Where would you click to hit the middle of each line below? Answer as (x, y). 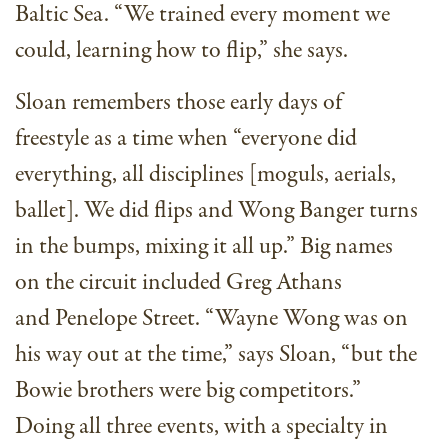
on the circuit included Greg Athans (178, 283)
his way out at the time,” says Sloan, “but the (216, 355)
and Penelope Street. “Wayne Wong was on (211, 319)
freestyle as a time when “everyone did (186, 139)
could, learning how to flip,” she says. (181, 51)
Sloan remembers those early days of (178, 103)
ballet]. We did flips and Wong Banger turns (216, 211)
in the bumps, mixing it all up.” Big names (204, 247)
